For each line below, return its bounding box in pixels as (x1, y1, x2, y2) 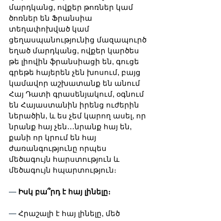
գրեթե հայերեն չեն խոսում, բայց (9, 68, 143, 76)
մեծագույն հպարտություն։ (9, 165, 118, 174)
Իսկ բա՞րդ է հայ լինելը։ (18, 187, 112, 196)
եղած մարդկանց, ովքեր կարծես (9, 46, 141, 55)
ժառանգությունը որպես (9, 144, 109, 152)
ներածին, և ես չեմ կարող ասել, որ (9, 111, 148, 120)
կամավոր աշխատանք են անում (9, 78, 142, 87)
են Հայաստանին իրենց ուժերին (9, 100, 141, 109)
